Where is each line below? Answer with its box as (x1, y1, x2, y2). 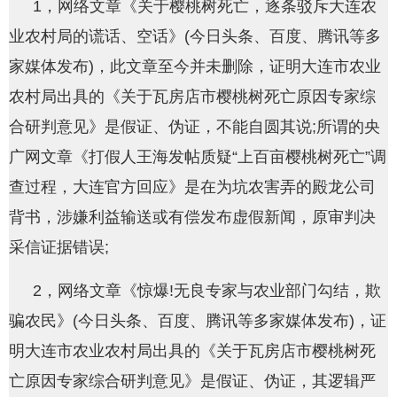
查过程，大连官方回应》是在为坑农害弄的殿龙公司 (9, 178, 376, 197)
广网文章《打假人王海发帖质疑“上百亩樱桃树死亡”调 (9, 148, 386, 167)
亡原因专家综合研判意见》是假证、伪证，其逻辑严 (9, 372, 376, 391)
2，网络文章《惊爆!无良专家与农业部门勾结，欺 (33, 282, 381, 300)
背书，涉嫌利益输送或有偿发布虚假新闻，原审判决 (9, 208, 376, 227)
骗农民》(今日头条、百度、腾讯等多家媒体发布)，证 (9, 312, 386, 331)
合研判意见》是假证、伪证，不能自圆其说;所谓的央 (9, 118, 380, 136)
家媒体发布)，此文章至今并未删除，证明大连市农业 (9, 58, 381, 76)
